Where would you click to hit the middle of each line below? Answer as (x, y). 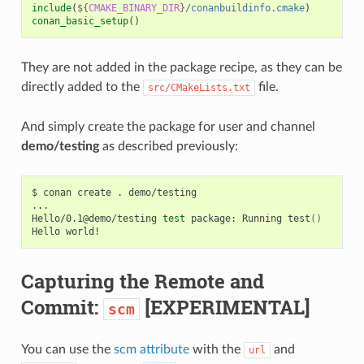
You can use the (67, 349)
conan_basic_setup (80, 21)
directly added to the (82, 87)
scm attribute (151, 349)
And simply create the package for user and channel (168, 126)
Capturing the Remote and (142, 281)
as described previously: (168, 146)
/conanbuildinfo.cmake (245, 8)
